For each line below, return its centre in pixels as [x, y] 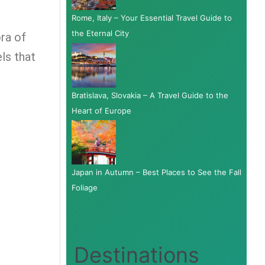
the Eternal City [100, 33]
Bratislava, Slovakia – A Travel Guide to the [150, 95]
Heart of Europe [101, 110]
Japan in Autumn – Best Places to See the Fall [156, 172]
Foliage [84, 187]
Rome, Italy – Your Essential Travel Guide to [151, 18]
